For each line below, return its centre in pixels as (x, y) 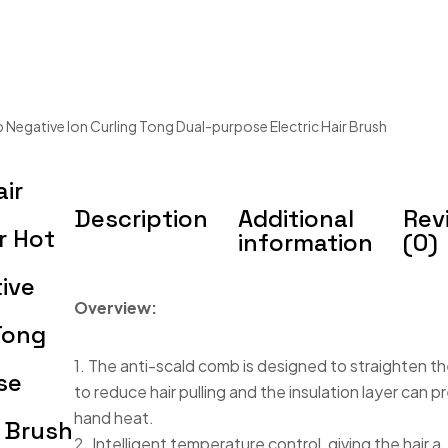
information (306, 242)
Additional (296, 218)
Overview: (116, 307)
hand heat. (114, 417)
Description (141, 218)
